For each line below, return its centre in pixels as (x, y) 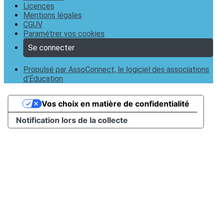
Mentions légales (53, 15)
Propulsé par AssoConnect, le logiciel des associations (116, 70)
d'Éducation (43, 79)
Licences (39, 6)
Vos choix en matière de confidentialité (115, 104)
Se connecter (51, 48)
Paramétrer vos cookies (64, 34)
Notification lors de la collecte (72, 120)
